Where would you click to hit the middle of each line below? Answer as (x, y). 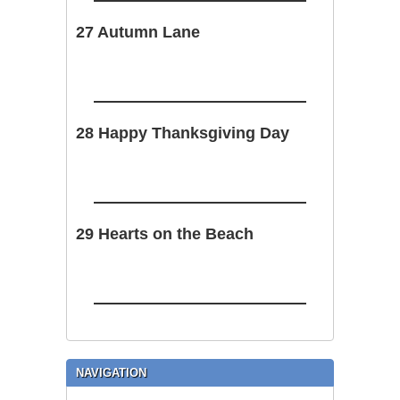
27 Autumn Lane (138, 32)
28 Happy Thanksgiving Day (183, 133)
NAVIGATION (111, 372)
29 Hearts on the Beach (165, 233)
